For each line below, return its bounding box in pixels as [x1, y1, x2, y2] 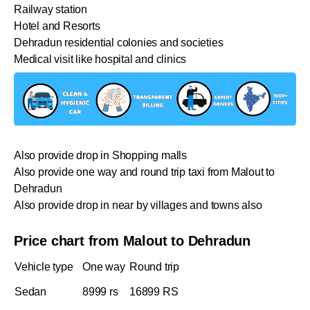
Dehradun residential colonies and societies [14, 36, 224, 48]
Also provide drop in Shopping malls [14, 149, 187, 162]
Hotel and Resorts [14, 19, 100, 32]
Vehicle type [15, 261, 76, 273]
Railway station [14, 3, 87, 15]
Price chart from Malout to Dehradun [14, 233, 255, 249]
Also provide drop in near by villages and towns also [14, 199, 262, 212]
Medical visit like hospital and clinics [14, 53, 187, 65]
